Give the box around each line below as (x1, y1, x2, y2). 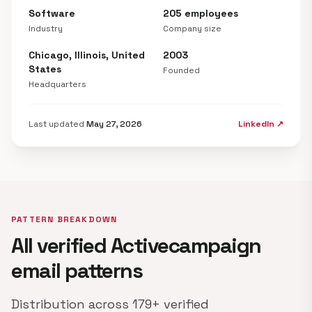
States (29, 63, 61, 75)
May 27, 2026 (86, 118, 142, 130)
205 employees (163, 7, 238, 19)
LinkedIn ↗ (238, 118, 283, 130)
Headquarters (29, 79, 86, 90)
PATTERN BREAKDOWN (11, 214, 118, 225)
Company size (163, 23, 221, 34)
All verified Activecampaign (11, 232, 261, 259)
